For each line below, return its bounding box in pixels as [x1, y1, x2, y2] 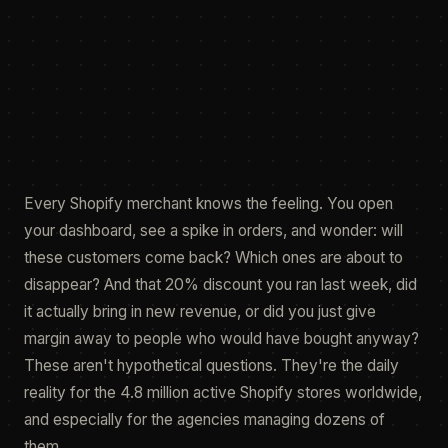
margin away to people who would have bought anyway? [24, 329, 419, 348]
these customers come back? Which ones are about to [24, 248, 403, 267]
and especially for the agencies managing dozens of [24, 410, 385, 429]
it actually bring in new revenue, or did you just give [24, 302, 376, 321]
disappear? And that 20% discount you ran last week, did [24, 275, 417, 294]
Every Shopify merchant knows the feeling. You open [24, 194, 393, 213]
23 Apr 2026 [60, 30, 126, 43]
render [381, 131, 411, 143]
